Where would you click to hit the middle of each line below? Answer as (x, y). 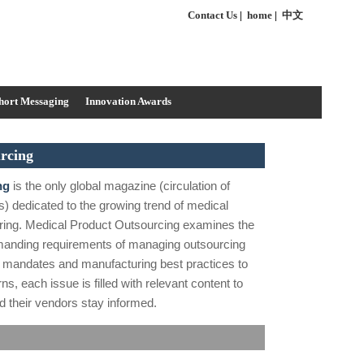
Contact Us (212, 15)
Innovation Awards (128, 101)
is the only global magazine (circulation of (120, 186)
